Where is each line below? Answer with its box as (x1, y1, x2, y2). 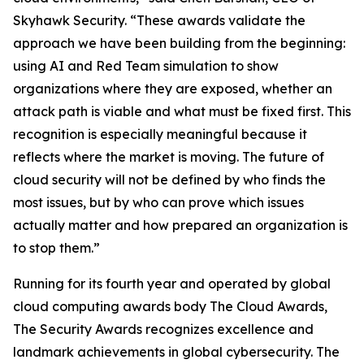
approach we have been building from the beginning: (13, 35, 345, 51)
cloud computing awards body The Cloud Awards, (13, 298, 327, 314)
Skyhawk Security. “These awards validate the (13, 12, 305, 28)
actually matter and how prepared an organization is (13, 217, 348, 233)
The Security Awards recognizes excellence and (13, 321, 314, 337)
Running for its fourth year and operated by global (13, 275, 331, 292)
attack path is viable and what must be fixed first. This (13, 103, 351, 119)
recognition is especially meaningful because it (13, 126, 307, 142)
